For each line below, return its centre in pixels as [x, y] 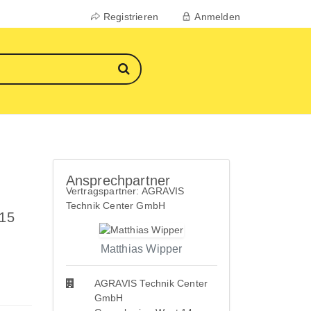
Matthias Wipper [141, 249]
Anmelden [217, 17]
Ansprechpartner [118, 180]
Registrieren [131, 17]
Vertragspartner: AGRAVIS [125, 191]
